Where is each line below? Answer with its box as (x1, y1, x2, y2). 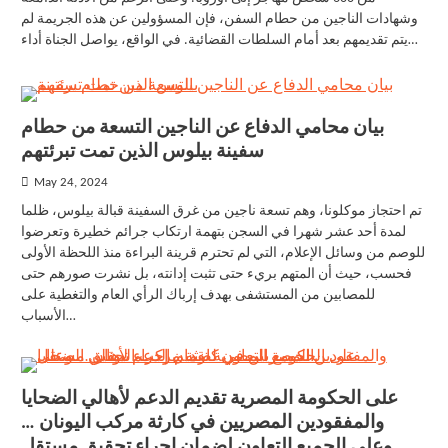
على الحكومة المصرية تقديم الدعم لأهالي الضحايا (20, 390, 398, 409)
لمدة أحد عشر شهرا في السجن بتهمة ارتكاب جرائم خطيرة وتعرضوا (20, 225, 406, 240)
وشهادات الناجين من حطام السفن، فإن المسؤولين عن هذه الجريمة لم (20, 12, 418, 27)
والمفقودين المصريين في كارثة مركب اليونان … (20, 414, 384, 433)
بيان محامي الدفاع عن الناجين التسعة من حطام (20, 119, 384, 138)
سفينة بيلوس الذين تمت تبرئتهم (20, 143, 264, 162)
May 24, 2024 (33, 177, 108, 189)
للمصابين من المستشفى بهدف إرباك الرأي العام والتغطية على (20, 288, 375, 303)
